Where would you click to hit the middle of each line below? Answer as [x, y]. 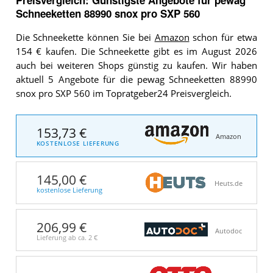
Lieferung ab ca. [62, 237]
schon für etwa [223, 37]
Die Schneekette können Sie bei [85, 37]
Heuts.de [228, 184]
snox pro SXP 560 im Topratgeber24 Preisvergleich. [123, 93]
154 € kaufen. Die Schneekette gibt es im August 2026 [136, 51]
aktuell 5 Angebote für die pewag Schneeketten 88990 [136, 79]
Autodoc [228, 231]
